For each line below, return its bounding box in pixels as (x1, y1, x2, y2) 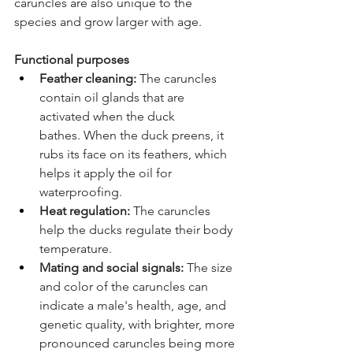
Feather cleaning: (39, 71, 136, 87)
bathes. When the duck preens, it (39, 128, 227, 143)
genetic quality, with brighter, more (39, 317, 238, 333)
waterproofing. (39, 184, 125, 200)
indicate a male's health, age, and (39, 298, 229, 314)
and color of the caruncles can (39, 279, 211, 295)
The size (184, 260, 236, 276)
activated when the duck (39, 109, 178, 124)
